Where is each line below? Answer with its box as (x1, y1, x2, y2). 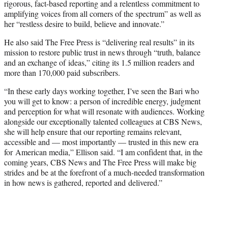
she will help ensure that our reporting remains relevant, (4, 126, 182, 137)
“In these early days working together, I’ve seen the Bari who (4, 85, 199, 97)
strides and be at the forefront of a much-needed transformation (4, 167, 205, 178)
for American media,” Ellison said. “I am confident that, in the (4, 147, 203, 158)
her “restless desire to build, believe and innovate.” (4, 18, 164, 30)
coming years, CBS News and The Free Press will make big (4, 157, 196, 168)
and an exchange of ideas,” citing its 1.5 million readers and (4, 57, 194, 68)
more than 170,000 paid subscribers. (4, 67, 120, 78)
